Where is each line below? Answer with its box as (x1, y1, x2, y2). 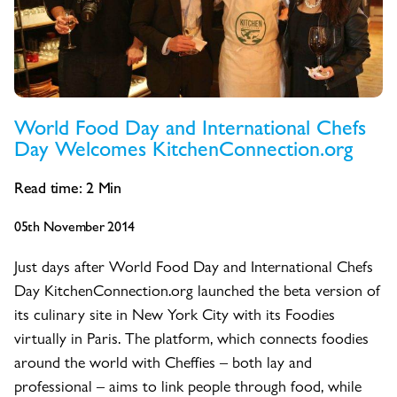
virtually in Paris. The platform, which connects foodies (14, 326, 369, 349)
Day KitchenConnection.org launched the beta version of (14, 278, 380, 301)
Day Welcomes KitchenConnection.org (14, 132, 353, 163)
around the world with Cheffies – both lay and (14, 350, 312, 373)
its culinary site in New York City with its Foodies (14, 302, 335, 325)
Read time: (14, 175, 82, 198)
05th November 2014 (14, 215, 136, 237)
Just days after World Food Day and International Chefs (14, 254, 373, 277)
